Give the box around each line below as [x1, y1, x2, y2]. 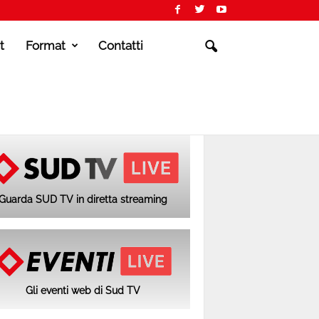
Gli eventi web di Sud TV [26, 285, 140, 297]
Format [25, 38, 66, 53]
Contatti [98, 38, 143, 53]
